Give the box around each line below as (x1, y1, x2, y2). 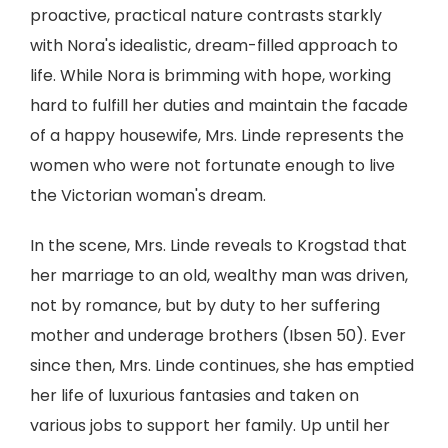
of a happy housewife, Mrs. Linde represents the (30, 124, 404, 147)
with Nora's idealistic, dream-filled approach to (30, 34, 398, 57)
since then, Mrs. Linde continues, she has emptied (30, 354, 414, 377)
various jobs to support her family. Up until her (30, 414, 390, 437)
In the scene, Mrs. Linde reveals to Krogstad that (30, 234, 407, 257)
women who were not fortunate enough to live (30, 154, 395, 177)
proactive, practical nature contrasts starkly (30, 4, 382, 27)
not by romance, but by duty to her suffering (30, 294, 380, 317)
